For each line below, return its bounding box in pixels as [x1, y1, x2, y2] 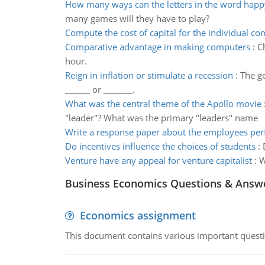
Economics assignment [79, 208, 196, 222]
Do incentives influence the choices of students [64, 140, 256, 152]
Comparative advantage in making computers [64, 41, 250, 53]
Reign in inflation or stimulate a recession [64, 69, 233, 81]
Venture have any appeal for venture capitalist [64, 154, 252, 166]
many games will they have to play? [64, 12, 209, 24]
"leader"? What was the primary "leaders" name [64, 112, 258, 124]
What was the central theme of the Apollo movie [64, 98, 261, 109]
